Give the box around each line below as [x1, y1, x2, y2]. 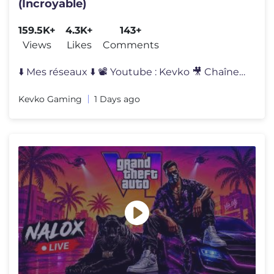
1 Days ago [94, 93, 140, 105]
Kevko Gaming [18, 93, 82, 105]
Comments [103, 39, 159, 51]
